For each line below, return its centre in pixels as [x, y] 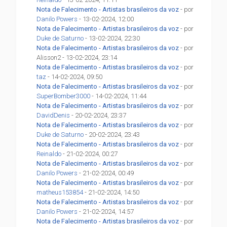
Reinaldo [49, 154]
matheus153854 [60, 193]
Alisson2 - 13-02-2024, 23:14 [77, 58]
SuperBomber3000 [64, 96]
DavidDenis [53, 116]
